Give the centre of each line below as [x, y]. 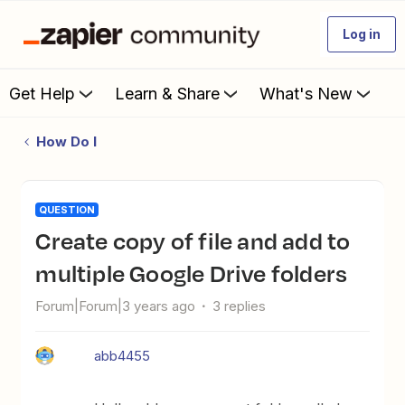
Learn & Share [167, 93]
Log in [362, 34]
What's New [306, 93]
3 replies [240, 306]
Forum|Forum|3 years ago [116, 306]
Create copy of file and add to [43, 240]
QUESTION [67, 210]
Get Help [42, 93]
